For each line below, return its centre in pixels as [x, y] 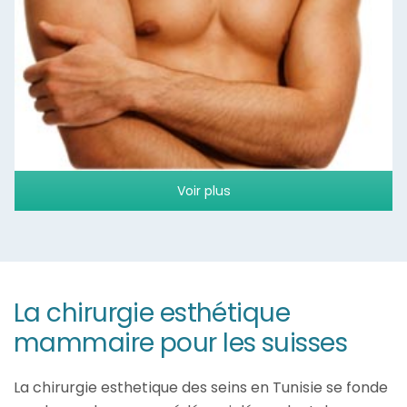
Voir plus [203, 191]
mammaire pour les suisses [181, 343]
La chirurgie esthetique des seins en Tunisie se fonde [201, 388]
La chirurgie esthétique [152, 313]
